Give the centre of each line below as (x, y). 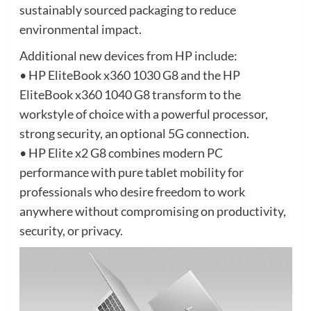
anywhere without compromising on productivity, (152, 211)
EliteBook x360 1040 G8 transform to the (130, 95)
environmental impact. (80, 30)
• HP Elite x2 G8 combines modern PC (121, 153)
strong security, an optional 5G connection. (134, 134)
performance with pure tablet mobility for (131, 173)
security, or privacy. (71, 231)
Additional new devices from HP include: (128, 56)
